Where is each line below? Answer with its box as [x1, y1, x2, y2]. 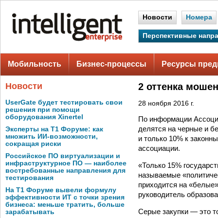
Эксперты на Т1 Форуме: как [5, 126, 103, 133]
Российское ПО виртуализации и [5, 152, 120, 160]
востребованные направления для [5, 167, 126, 174]
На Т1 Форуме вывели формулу [5, 186, 116, 194]
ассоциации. [138, 144, 180, 152]
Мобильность [8, 60, 61, 68]
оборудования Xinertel [5, 113, 83, 121]
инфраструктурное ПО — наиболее [5, 160, 127, 167]
